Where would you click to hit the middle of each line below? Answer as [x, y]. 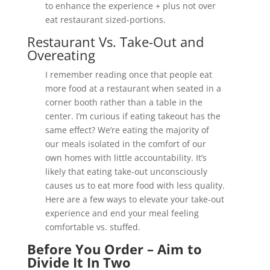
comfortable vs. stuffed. [94, 227]
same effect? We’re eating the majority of [127, 130]
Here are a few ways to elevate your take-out [134, 199]
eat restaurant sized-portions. [105, 20]
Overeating [61, 55]
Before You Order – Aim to [114, 249]
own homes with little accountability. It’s [126, 158]
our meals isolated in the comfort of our [125, 144]
